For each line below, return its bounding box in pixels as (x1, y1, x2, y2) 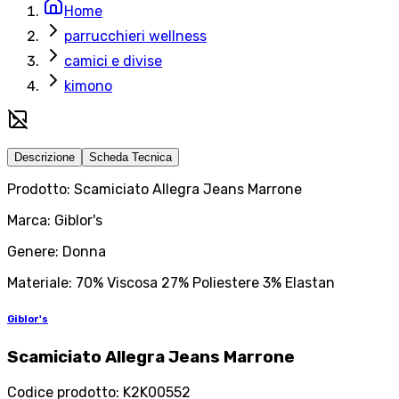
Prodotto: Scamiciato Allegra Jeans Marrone (7, 181, 302, 199)
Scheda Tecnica (89, 151, 172, 165)
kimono (64, 77, 112, 95)
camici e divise (64, 53, 162, 70)
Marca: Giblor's (7, 212, 102, 230)
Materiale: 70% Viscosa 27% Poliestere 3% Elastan (7, 274, 335, 292)
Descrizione (14, 151, 75, 165)
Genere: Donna (7, 243, 106, 261)
